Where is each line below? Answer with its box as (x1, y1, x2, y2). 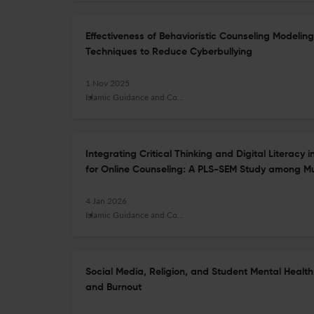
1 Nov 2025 (86, 78, 130, 88)
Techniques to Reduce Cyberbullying (86, 47, 252, 57)
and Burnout (86, 282, 142, 292)
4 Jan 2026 (86, 196, 127, 206)
